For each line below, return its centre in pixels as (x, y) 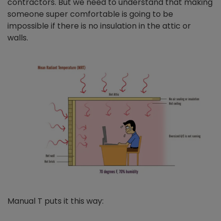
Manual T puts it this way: (55, 201)
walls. (19, 37)
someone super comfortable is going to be (90, 14)
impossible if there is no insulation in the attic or (99, 26)
